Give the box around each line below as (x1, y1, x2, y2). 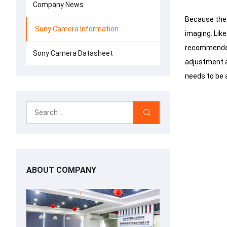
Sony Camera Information (35, 25, 119, 33)
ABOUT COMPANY (26, 165, 96, 175)
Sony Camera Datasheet (33, 49, 113, 57)
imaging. (184, 29, 212, 37)
